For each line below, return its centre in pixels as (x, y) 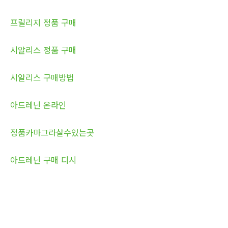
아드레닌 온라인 (38, 105)
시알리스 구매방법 (42, 77)
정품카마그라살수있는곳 (52, 132)
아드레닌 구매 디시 (43, 160)
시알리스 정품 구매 (43, 50)
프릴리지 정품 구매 (43, 22)
